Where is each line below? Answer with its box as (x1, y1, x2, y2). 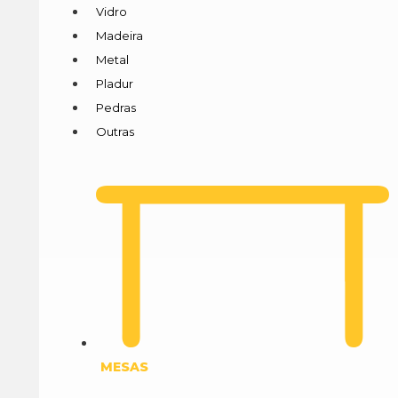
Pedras (95, 99, 136, 115)
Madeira (95, 28, 143, 43)
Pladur (95, 76, 133, 91)
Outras (95, 123, 134, 139)
